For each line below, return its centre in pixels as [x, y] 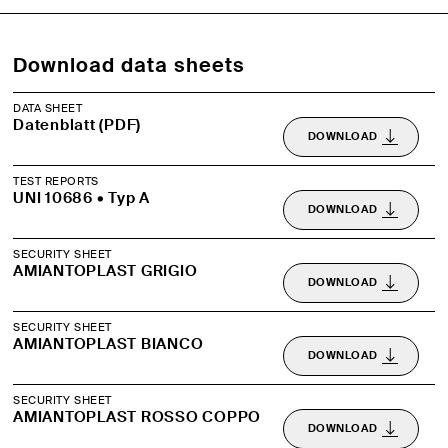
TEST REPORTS [56, 180]
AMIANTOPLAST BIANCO [108, 343]
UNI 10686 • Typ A [81, 197]
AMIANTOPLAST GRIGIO [105, 270]
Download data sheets [129, 64]
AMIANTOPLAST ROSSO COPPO [137, 416]
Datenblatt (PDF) [77, 124]
